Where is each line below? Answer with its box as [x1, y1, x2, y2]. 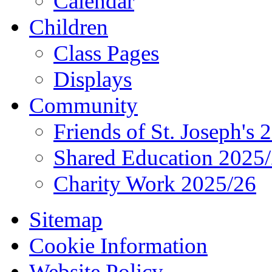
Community [29, 92, 138, 118]
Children [29, 14, 108, 39]
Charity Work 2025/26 [53, 171, 256, 196]
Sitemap [29, 206, 103, 232]
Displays [53, 66, 132, 92]
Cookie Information [29, 233, 208, 258]
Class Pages [53, 40, 159, 66]
